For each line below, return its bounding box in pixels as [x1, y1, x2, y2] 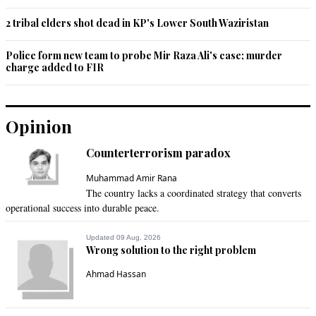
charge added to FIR [6, 61, 104, 74]
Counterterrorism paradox [86, 145, 231, 160]
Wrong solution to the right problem [86, 243, 256, 257]
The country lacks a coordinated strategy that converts [86, 186, 301, 200]
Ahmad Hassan [86, 268, 146, 280]
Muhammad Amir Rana [86, 172, 177, 184]
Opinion [6, 115, 72, 138]
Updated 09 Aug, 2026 [86, 233, 161, 241]
